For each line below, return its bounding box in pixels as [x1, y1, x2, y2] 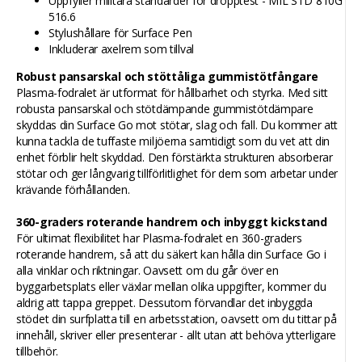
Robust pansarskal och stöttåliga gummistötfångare [16, 69, 318, 84]
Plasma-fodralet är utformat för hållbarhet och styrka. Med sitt [16, 85, 329, 100]
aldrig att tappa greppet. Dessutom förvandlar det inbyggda [16, 295, 313, 310]
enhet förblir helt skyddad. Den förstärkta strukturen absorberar [16, 149, 333, 165]
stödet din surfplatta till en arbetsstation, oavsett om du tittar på [16, 311, 337, 326]
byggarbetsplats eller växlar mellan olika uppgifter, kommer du [16, 279, 326, 294]
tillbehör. [16, 343, 59, 359]
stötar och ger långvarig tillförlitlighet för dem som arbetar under [16, 166, 338, 181]
